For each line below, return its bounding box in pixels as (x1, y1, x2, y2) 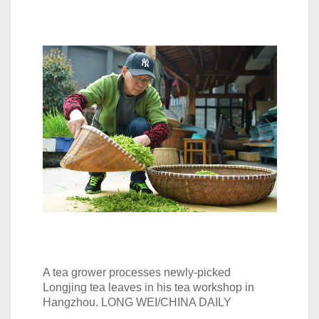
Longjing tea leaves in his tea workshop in (42, 281, 254, 293)
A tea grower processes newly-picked (42, 266, 231, 278)
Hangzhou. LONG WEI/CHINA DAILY (42, 296, 231, 308)
